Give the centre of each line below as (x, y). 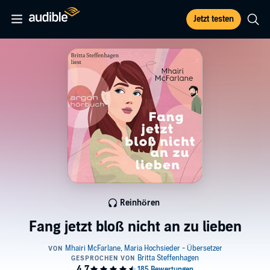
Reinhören (140, 203)
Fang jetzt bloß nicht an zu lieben (135, 227)
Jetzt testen (214, 19)
